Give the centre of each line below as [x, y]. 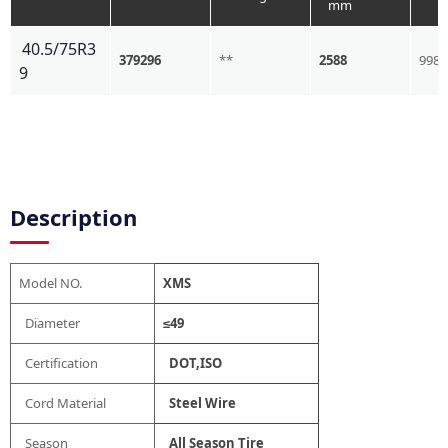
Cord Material [62, 402]
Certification [58, 362]
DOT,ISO [192, 362]
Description [73, 216]
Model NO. [50, 282]
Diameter [49, 322]
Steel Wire [199, 402]
